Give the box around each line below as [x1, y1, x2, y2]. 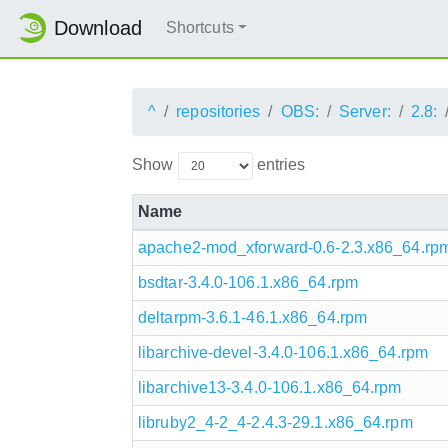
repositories [176, 102, 261, 120]
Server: [339, 102, 391, 120]
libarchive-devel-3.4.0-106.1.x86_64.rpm [138, 343, 428, 361]
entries [252, 155, 306, 173]
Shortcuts [165, 19, 234, 37]
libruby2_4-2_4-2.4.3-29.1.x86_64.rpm [138, 413, 413, 431]
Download [54, 17, 142, 40]
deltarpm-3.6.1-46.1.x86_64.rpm [138, 308, 367, 326]
